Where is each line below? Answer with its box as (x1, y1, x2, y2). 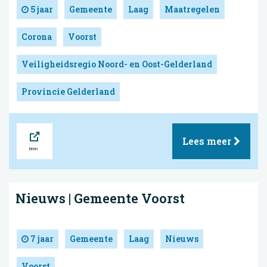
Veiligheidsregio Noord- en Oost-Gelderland (21, 58, 212, 70)
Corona (21, 31, 52, 43)
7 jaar (29, 233, 54, 245)
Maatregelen (164, 4, 220, 15)
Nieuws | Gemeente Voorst (15, 190, 185, 207)
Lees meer (182, 135, 234, 148)
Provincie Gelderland (21, 86, 115, 98)
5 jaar (29, 4, 53, 15)
